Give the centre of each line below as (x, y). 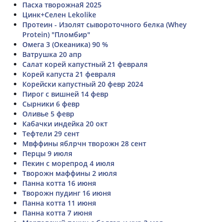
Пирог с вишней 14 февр (65, 94)
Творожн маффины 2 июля (70, 173)
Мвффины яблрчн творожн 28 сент (84, 143)
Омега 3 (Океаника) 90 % (65, 44)
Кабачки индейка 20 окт (65, 124)
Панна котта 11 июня (59, 203)
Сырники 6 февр (51, 104)
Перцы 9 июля (47, 153)
